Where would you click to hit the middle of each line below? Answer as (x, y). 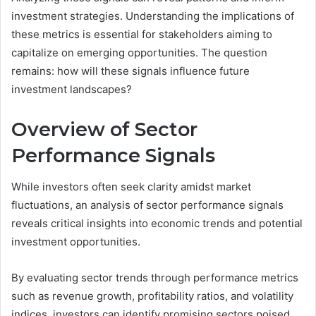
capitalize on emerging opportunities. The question (139, 52)
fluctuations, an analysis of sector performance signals (147, 205)
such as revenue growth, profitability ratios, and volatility (152, 296)
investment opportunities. (76, 242)
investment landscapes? (72, 89)
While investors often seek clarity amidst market (131, 187)
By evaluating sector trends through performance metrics (155, 278)
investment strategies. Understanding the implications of (153, 16)
